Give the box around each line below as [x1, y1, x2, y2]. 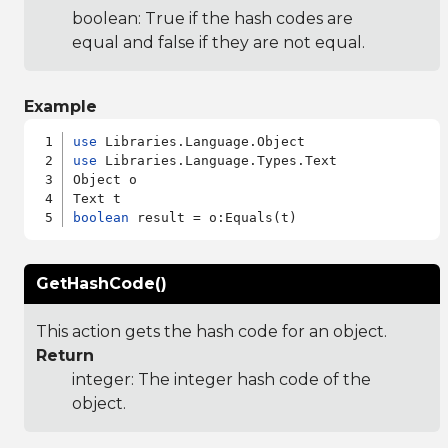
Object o [73, 171, 138, 187]
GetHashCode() [36, 273, 167, 293]
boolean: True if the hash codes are [72, 8, 353, 28]
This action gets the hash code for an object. [36, 321, 387, 341]
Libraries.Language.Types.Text [97, 152, 338, 168]
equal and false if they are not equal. [72, 32, 365, 52]
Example [24, 96, 97, 116]
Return [36, 345, 94, 365]
